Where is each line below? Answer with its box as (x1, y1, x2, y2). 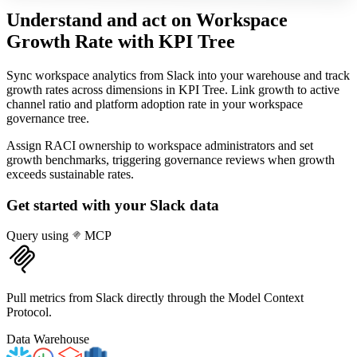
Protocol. (6, 305, 52, 320)
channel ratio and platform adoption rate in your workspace (6, 96, 303, 111)
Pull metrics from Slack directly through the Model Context (6, 291, 304, 305)
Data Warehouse (6, 332, 89, 347)
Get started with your (6, 196, 150, 214)
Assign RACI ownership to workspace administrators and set (6, 138, 313, 152)
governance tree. (6, 111, 89, 125)
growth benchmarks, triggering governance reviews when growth (6, 152, 335, 167)
